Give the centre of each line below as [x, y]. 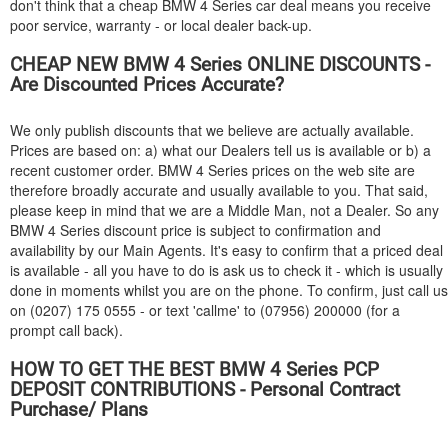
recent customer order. [84, 170]
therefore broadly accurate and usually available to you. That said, [219, 190]
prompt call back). [66, 330]
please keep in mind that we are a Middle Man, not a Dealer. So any [224, 210]
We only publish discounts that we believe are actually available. [212, 130]
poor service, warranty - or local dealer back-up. [161, 25]
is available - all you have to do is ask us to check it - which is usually [226, 270]
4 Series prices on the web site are [303, 170]
